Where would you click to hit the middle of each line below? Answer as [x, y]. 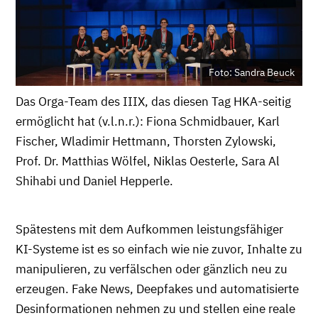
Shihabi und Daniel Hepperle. [94, 181]
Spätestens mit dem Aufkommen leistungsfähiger [149, 229]
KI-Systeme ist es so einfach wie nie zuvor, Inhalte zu [159, 249]
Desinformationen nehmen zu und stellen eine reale [155, 309]
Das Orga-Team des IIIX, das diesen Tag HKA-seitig [153, 102]
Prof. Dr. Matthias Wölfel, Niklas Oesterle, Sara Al [148, 161]
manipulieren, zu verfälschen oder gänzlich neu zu [152, 269]
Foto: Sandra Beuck [252, 72]
